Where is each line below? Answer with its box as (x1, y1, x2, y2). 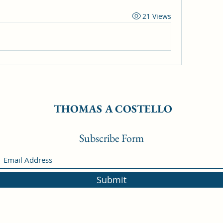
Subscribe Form (79, 131, 144, 145)
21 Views (142, 11, 171, 21)
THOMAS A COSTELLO (54, 102, 172, 116)
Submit (97, 174, 126, 186)
